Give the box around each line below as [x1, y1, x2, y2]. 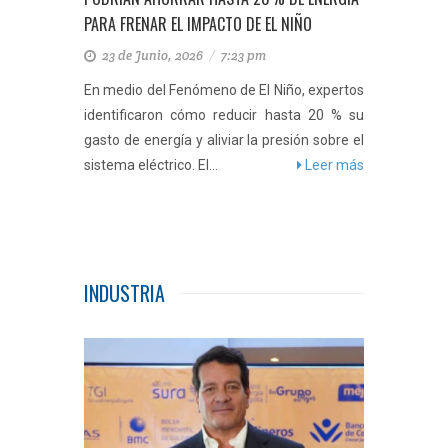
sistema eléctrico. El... [84, 157, 218, 173]
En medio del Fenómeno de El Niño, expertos [84, 82, 364, 98]
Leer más [302, 157, 364, 173]
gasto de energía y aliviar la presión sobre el [84, 132, 364, 148]
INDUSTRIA [84, 278, 165, 308]
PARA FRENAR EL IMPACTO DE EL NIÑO [84, 12, 312, 36]
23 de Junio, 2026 [99, 47, 209, 64]
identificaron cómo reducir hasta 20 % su [84, 107, 364, 123]
